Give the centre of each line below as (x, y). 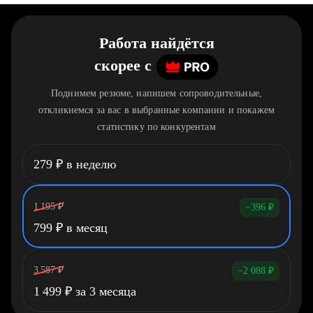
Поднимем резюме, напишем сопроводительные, (156, 93)
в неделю (89, 164)
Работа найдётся (156, 43)
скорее (117, 66)
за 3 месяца (104, 291)
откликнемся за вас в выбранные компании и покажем (156, 110)
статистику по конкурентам (156, 127)
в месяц (85, 228)
